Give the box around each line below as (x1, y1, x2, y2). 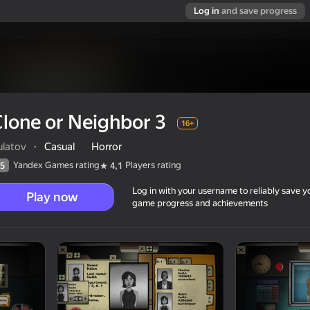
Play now (26, 190, 78, 205)
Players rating (125, 160, 181, 171)
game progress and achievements (132, 198, 268, 209)
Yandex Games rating (13, 160, 100, 171)
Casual (44, 140, 75, 154)
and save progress (221, 6, 297, 16)
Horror (91, 140, 122, 154)
